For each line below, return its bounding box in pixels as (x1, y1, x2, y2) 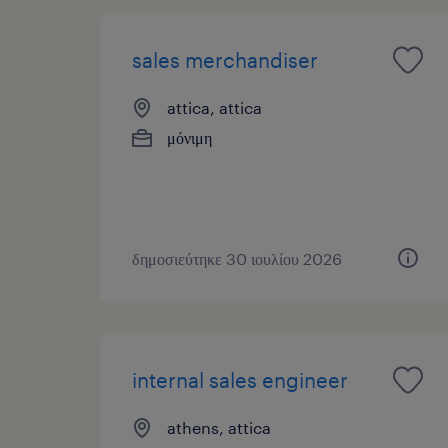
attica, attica (167, 97, 262, 117)
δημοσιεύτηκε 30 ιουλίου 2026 (132, 248, 342, 268)
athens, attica (167, 417, 271, 437)
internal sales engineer (132, 367, 348, 392)
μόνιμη (167, 127, 212, 147)
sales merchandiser (132, 47, 318, 72)
